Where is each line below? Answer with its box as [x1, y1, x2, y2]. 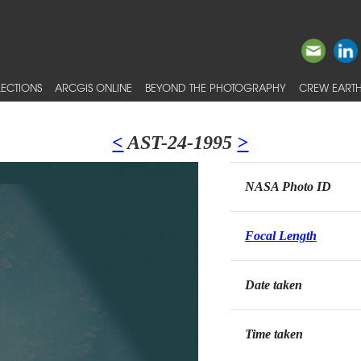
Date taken [244, 278, 302, 292]
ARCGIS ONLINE [55, 80, 132, 95]
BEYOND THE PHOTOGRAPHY [145, 80, 286, 95]
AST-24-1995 [123, 132, 238, 153]
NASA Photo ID [244, 180, 331, 193]
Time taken [244, 327, 303, 341]
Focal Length [244, 229, 317, 243]
